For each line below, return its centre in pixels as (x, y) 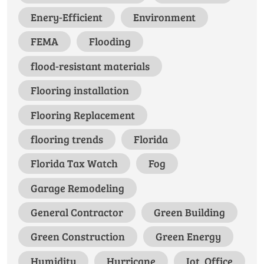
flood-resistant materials (90, 66)
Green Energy (188, 237)
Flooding (110, 42)
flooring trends (67, 139)
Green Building (189, 212)
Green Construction (77, 237)
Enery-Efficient (66, 17)
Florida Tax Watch (74, 164)
